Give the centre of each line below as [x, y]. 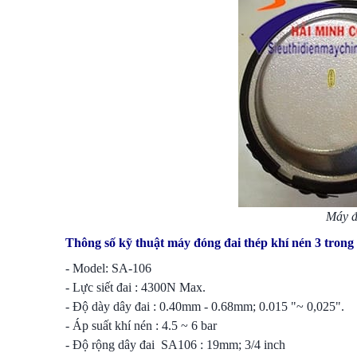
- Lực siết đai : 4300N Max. [135, 287]
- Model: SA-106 [108, 268]
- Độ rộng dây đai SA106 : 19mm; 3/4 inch [175, 345]
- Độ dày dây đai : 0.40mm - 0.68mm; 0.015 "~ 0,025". [205, 306]
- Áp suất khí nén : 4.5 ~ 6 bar [141, 326]
